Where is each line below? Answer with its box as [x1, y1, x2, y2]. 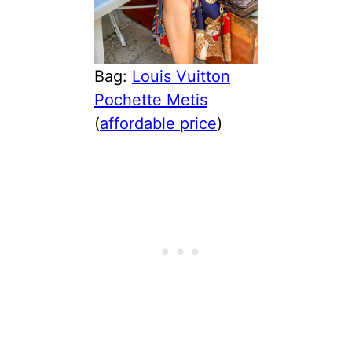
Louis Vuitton [132, 66, 230, 86]
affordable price [100, 113, 217, 133]
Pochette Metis [94, 90, 207, 109]
